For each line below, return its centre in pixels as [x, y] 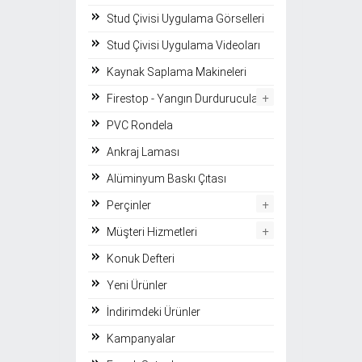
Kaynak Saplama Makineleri [177, 72]
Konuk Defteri [141, 259]
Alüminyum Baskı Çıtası [166, 179]
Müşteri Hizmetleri [152, 232]
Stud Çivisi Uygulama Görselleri [185, 19]
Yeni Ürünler [137, 286]
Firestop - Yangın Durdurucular [184, 99]
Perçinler [129, 206]
